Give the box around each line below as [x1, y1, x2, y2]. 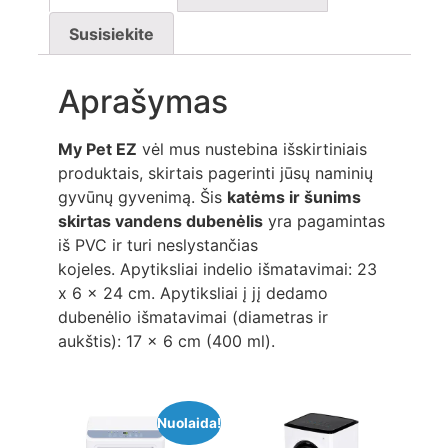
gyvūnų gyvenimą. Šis [57, 187, 227, 208]
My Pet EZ [57, 139, 137, 160]
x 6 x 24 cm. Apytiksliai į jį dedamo [57, 283, 328, 304]
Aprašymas [57, 82, 228, 122]
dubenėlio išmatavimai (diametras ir [57, 307, 328, 328]
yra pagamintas [262, 211, 385, 232]
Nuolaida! [156, 414, 221, 431]
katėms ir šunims [226, 187, 361, 208]
